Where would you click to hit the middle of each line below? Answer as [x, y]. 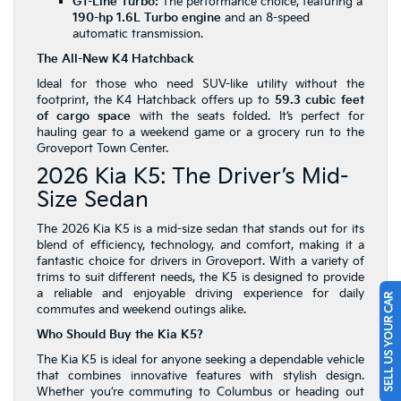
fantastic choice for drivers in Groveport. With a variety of [200, 262]
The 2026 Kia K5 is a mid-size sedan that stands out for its [200, 230]
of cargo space [84, 117]
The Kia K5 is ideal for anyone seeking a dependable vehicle [200, 360]
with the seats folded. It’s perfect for [248, 117]
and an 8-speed [265, 18]
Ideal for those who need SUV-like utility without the [200, 85]
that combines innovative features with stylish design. [200, 376]
